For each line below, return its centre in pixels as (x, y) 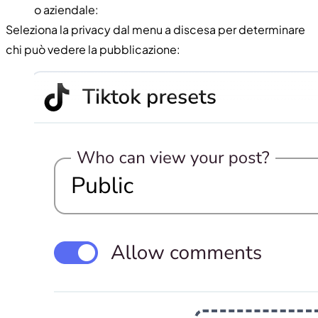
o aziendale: (66, 9)
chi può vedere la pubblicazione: (93, 49)
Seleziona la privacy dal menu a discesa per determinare (155, 29)
